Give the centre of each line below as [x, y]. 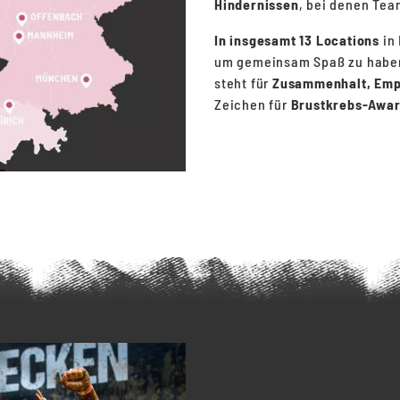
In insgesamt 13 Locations [297, 40]
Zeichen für [253, 104]
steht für [243, 83]
